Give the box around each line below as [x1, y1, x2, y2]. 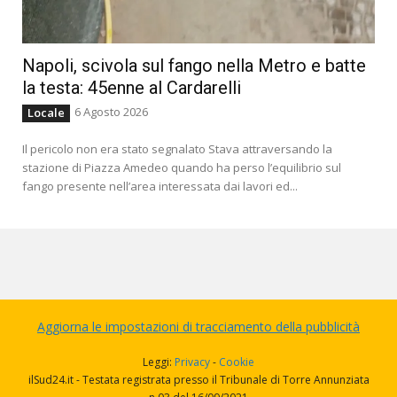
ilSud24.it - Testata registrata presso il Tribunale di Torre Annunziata [27, 372, 370, 388]
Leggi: [143, 354, 175, 370]
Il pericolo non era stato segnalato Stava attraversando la [22, 141, 332, 158]
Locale [27, 105, 65, 121]
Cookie [219, 354, 254, 370]
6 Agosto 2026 [74, 104, 148, 121]
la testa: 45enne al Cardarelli [22, 77, 241, 99]
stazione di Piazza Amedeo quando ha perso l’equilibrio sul [22, 160, 341, 176]
